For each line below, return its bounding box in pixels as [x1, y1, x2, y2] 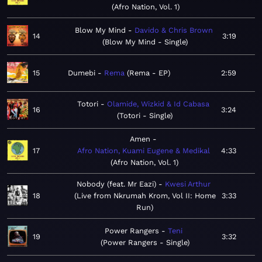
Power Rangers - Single [102, 238, 187, 247]
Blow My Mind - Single [105, 37, 185, 47]
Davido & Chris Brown [135, 26, 213, 35]
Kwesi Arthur [165, 180, 211, 189]
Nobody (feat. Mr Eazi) [77, 180, 156, 189]
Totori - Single [119, 111, 170, 120]
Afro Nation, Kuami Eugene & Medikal [77, 146, 210, 156]
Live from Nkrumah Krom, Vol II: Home [76, 191, 216, 201]
